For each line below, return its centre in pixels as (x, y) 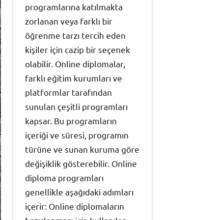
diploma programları (64, 177)
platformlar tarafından (69, 92)
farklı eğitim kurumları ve (74, 78)
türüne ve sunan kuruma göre (82, 149)
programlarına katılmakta (74, 6)
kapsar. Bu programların (71, 120)
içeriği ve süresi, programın (77, 135)
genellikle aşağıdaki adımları (79, 192)
